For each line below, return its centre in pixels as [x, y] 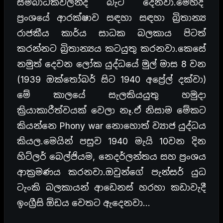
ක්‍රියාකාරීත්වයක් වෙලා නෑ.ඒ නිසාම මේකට [111, 111]
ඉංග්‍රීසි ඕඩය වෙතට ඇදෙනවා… [84, 203]
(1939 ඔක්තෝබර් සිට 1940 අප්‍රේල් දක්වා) [111, 80]
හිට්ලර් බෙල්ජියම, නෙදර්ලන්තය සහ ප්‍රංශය [111, 157]
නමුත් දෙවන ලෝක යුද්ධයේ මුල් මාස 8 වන [111, 64]
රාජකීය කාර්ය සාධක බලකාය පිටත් [111, 33]
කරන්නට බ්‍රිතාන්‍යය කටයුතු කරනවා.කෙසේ [111, 49]
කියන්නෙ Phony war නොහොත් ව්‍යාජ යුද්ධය [111, 126]
